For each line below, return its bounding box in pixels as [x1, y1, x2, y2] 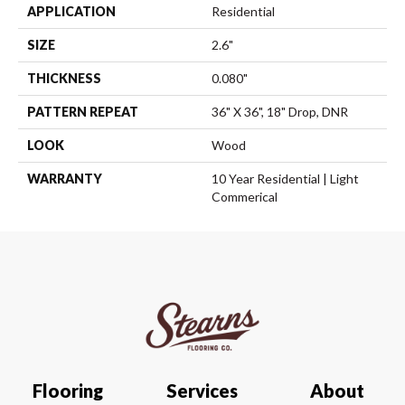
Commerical [212, 189, 278, 205]
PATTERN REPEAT [27, 104, 138, 120]
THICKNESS [27, 71, 101, 87]
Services [166, 379, 239, 401]
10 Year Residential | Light [212, 171, 359, 187]
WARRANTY [27, 171, 102, 187]
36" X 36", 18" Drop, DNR [212, 104, 348, 120]
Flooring [32, 379, 103, 401]
